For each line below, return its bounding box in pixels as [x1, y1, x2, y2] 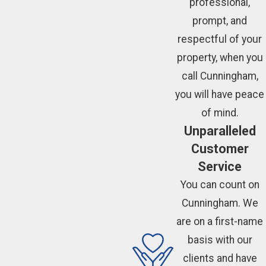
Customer [191, 141, 249, 157]
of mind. [201, 107, 239, 119]
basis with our [187, 234, 252, 246]
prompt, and [192, 15, 248, 27]
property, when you [176, 52, 263, 64]
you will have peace [175, 88, 265, 101]
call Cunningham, [181, 70, 258, 83]
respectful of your [178, 33, 262, 46]
